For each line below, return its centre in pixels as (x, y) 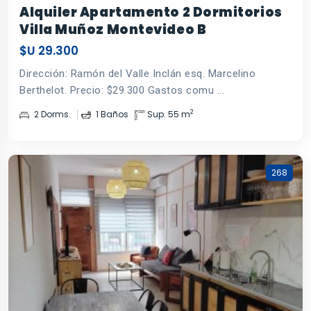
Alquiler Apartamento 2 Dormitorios (151, 12)
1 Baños (111, 114)
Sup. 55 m (169, 114)
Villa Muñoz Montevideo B (113, 29)
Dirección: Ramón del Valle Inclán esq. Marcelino (137, 73)
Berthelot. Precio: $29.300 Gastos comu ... (122, 90)
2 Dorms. (51, 114)
